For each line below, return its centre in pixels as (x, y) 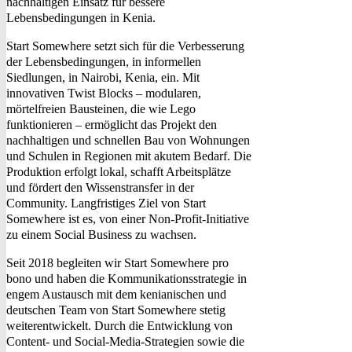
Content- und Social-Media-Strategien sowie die (125, 341)
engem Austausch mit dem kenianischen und (116, 294)
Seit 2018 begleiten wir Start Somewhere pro (117, 262)
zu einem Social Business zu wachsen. (101, 234)
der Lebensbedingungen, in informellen (104, 61)
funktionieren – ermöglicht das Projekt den (112, 124)
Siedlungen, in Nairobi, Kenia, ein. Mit (103, 77)
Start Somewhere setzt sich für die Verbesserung (125, 46)
